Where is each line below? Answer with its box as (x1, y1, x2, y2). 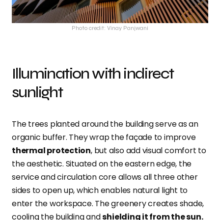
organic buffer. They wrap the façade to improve (12, 132, 196, 143)
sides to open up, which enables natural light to (12, 185, 188, 196)
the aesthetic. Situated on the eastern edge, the (12, 158, 192, 170)
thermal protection (12, 145, 91, 157)
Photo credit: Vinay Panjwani (72, 25, 148, 32)
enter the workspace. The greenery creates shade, (12, 198, 204, 210)
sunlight (12, 82, 63, 102)
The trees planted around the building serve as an (12, 118, 199, 130)
